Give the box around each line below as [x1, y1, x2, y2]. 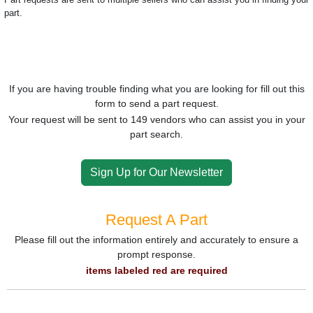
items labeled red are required [85, 265, 228, 276]
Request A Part [105, 211, 208, 228]
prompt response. [117, 249, 196, 260]
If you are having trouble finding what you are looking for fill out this [8, 83, 305, 94]
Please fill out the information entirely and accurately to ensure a [15, 234, 298, 245]
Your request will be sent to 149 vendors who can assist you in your [8, 114, 305, 125]
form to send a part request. [94, 98, 219, 109]
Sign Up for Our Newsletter [90, 166, 223, 178]
